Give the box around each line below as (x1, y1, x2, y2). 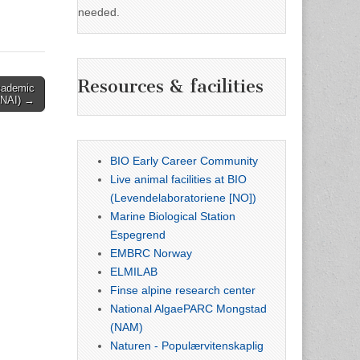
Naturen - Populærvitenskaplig (110, 338, 264, 352)
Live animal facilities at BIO (110, 172, 247, 186)
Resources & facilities (78, 76, 264, 98)
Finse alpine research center (110, 283, 256, 297)
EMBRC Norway (110, 246, 192, 260)
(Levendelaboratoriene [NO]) (110, 190, 256, 204)
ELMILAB (110, 264, 157, 278)
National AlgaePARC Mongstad (110, 301, 267, 315)
